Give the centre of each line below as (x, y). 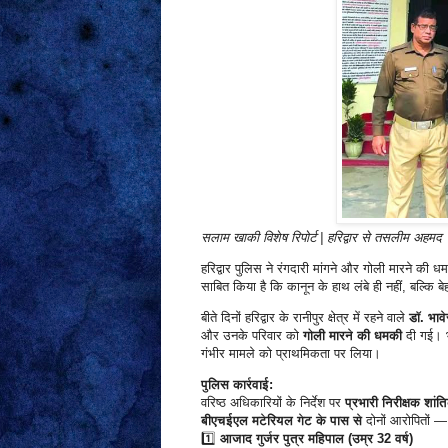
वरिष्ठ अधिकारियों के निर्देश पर (272, 403)
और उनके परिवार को (251, 336)
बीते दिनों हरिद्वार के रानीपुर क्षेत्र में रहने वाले (304, 318)
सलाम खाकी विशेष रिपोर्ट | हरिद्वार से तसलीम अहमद (321, 237)
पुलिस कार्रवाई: (236, 385)
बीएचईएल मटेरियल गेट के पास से (281, 421)
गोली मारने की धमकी (352, 336)
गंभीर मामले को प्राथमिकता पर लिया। (290, 354)
